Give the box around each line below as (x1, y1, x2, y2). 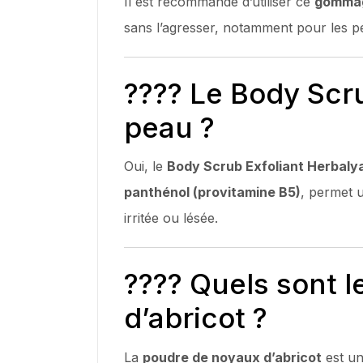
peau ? (124, 109, 215, 144)
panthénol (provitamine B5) (124, 184, 301, 200)
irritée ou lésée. (124, 210, 218, 226)
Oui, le (124, 158, 167, 174)
